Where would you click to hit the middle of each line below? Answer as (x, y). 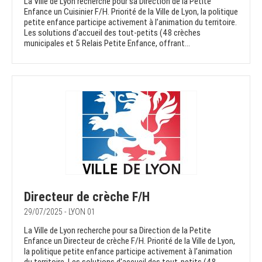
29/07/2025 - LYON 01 (60, 212)
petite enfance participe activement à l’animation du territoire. (130, 23)
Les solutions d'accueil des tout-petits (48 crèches (112, 33)
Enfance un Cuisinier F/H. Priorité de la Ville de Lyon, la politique (131, 12)
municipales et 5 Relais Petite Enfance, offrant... (107, 44)
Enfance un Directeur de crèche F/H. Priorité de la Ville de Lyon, (130, 241)
